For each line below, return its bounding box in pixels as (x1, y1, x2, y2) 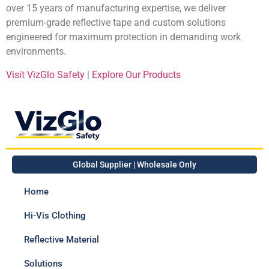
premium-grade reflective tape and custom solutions (6, 17, 226, 29)
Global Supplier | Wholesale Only (73, 160, 196, 169)
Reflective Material (24, 234, 99, 245)
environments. (6, 46, 66, 58)
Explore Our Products (92, 68, 181, 80)
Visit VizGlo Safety (6, 68, 85, 80)
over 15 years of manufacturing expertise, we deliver (6, 2, 226, 14)
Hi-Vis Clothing (24, 210, 86, 221)
